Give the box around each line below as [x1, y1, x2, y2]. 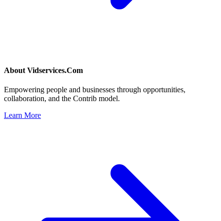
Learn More [4, 111, 41, 120]
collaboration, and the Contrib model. [4, 94, 120, 103]
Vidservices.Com [27, 66, 83, 75]
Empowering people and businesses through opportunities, [4, 85, 185, 94]
